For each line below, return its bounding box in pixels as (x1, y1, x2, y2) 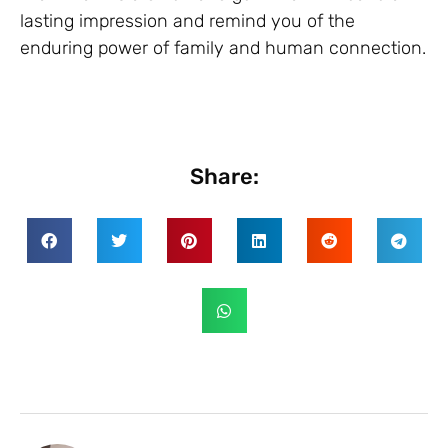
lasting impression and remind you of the (20, 9, 355, 32)
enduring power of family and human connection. (20, 36, 426, 59)
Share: (189, 163, 259, 191)
